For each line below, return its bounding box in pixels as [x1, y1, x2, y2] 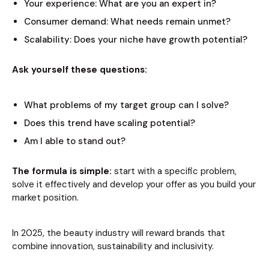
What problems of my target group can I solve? [24, 99, 229, 112]
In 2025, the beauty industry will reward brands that [12, 227, 225, 240]
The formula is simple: [12, 165, 112, 178]
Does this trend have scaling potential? [24, 117, 195, 130]
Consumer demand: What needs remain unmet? [24, 16, 231, 28]
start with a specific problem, [112, 165, 237, 178]
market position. [12, 192, 79, 204]
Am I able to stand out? [24, 135, 125, 148]
